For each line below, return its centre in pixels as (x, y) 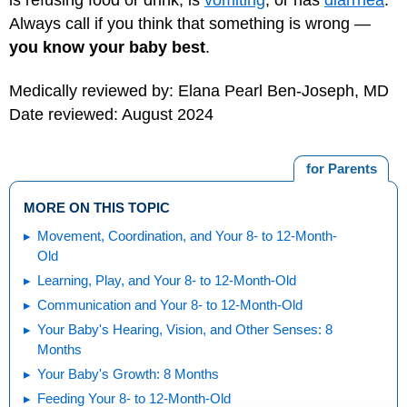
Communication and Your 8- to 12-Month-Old (170, 304)
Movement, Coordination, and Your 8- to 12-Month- (187, 235)
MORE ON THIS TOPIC (97, 207)
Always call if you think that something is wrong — (190, 23)
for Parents (341, 169)
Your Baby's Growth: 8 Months (128, 373)
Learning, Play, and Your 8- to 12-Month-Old (240, 280)
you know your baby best (107, 47)
